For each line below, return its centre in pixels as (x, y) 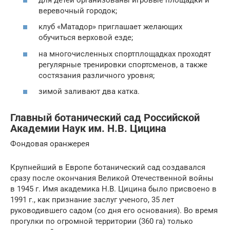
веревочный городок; (78, 11)
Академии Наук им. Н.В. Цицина (88, 128)
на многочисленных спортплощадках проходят (125, 54)
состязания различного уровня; (97, 75)
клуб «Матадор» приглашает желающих (110, 27)
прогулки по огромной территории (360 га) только (102, 222)
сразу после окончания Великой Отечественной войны (112, 178)
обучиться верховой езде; (86, 38)
